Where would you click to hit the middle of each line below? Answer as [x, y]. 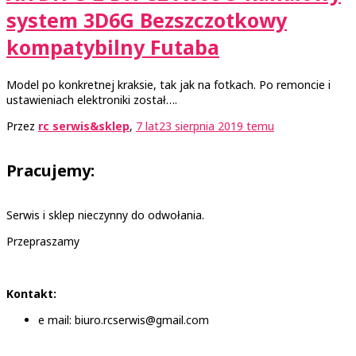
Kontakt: [31, 294]
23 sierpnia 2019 [201, 126]
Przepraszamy [43, 242]
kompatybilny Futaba [113, 46]
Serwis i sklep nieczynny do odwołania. [105, 215]
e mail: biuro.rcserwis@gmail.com [124, 320]
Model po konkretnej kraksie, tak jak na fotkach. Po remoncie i [168, 84]
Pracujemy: [50, 170]
